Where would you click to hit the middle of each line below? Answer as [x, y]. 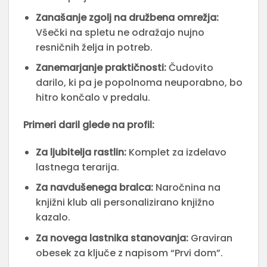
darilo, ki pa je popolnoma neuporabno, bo [139, 83]
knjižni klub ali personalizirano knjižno [125, 203]
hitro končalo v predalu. [93, 98]
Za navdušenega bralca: [94, 188]
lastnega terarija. [77, 167]
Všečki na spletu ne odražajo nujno [120, 32]
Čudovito [190, 68]
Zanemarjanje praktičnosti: [101, 68]
